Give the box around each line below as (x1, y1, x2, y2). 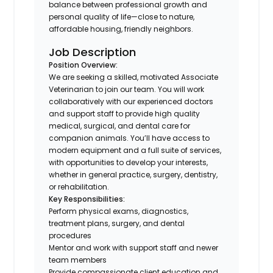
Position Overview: (49, 59, 118, 70)
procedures (49, 230, 92, 241)
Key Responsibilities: (49, 193, 126, 204)
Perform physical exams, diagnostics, (49, 205, 189, 216)
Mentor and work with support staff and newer (49, 242, 219, 253)
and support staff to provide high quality (49, 108, 200, 119)
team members (49, 254, 107, 265)
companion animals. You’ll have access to (49, 132, 210, 143)
